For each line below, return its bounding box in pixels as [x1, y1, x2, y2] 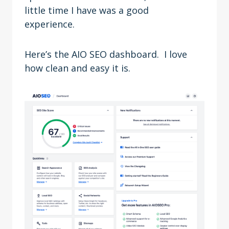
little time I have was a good [25, 4, 149, 16]
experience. [25, 18, 80, 30]
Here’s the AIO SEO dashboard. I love [25, 48, 187, 60]
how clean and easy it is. [25, 62, 135, 74]
